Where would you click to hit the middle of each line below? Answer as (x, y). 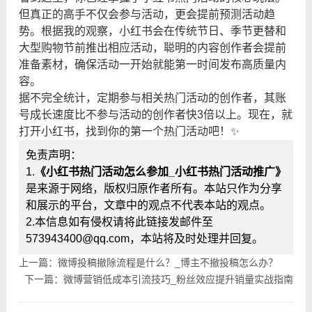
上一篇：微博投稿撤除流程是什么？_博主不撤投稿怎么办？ (148, 262)
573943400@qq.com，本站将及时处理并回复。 (144, 238)
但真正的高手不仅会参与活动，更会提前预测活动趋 (147, 14)
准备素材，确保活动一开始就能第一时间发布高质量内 (152, 64)
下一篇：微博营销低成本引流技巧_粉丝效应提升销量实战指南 (159, 279)
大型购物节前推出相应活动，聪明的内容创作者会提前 (152, 47)
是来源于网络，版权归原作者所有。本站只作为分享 (154, 188)
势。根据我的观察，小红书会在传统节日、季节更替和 (152, 31)
